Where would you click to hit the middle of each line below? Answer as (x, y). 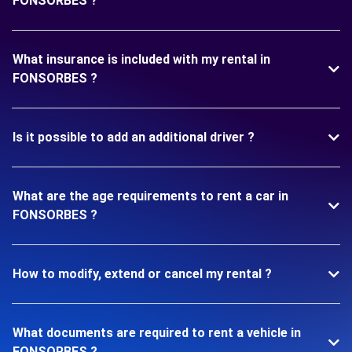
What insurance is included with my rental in (141, 59)
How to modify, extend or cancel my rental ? (142, 274)
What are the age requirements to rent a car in (150, 196)
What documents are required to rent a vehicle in (157, 333)
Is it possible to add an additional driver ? (134, 137)
